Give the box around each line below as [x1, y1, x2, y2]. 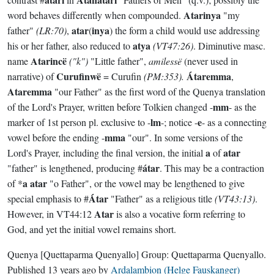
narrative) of [7, 70, 56, 83]
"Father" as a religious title [108, 192, 215, 205]
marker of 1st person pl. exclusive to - [7, 116, 150, 128]
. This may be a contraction [160, 161, 264, 174]
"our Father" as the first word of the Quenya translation [52, 85, 265, 98]
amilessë [149, 54, 182, 67]
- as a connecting [202, 116, 267, 128]
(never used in [182, 54, 238, 67]
